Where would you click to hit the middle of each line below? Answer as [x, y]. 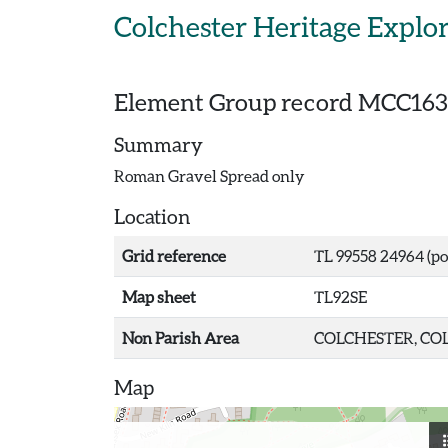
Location [152, 216]
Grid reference [174, 255]
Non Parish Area [180, 337]
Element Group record [236, 101]
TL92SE [340, 296]
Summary [158, 144]
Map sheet [159, 296]
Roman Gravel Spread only [209, 175]
